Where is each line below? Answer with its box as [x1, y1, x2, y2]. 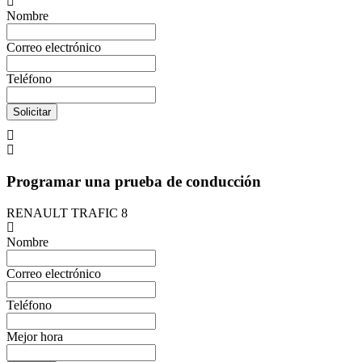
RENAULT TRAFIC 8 [6, 205, 128, 220]
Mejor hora [6, 329, 63, 343]
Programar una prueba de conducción [6, 172, 261, 190]
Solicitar [13, 106, 51, 119]
